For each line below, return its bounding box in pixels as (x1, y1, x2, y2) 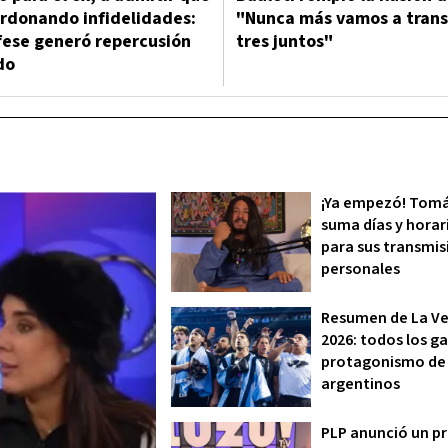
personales (321, 258, 400, 280)
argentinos (321, 373, 400, 395)
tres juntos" (236, 29, 333, 54)
